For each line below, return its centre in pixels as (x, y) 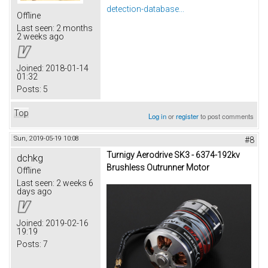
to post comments (226, 116)
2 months (74, 28)
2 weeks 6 (74, 183)
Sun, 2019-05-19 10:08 (46, 139)
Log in (158, 116)
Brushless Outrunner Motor (158, 168)
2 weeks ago (40, 37)
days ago (34, 192)
